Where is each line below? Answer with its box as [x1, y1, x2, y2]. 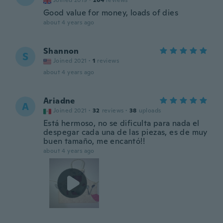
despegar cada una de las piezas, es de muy [43, 127, 208, 137]
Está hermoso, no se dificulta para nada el [43, 118, 200, 128]
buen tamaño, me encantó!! [43, 136, 145, 146]
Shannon [43, 46, 79, 56]
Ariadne [43, 96, 75, 106]
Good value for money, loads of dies [43, 7, 178, 18]
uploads [138, 107, 161, 114]
